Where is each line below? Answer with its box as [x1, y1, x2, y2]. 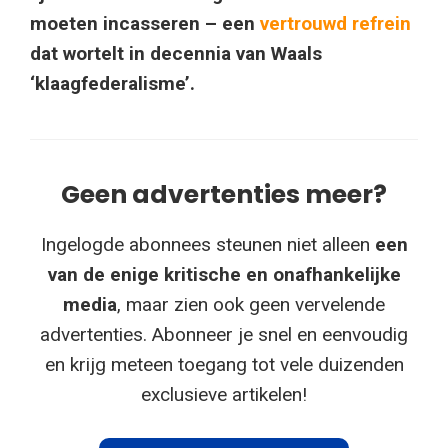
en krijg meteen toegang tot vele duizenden [44, 352, 404, 376]
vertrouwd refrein [260, 11, 411, 35]
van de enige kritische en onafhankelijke [47, 262, 401, 286]
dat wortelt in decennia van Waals [30, 41, 322, 65]
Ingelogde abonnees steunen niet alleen [40, 232, 375, 256]
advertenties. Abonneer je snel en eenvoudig [40, 322, 408, 346]
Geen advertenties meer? [61, 176, 387, 212]
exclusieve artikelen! [141, 382, 307, 406]
